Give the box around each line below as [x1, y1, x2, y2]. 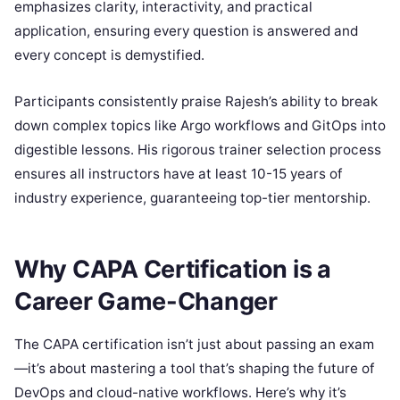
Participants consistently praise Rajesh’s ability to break [14, 93, 378, 111]
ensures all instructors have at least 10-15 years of [14, 165, 343, 183]
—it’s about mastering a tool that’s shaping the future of [14, 359, 375, 377]
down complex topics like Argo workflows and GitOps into [14, 117, 386, 135]
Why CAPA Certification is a [14, 254, 331, 284]
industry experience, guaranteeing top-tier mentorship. [14, 189, 371, 207]
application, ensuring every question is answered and [14, 22, 358, 40]
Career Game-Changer [14, 286, 278, 316]
